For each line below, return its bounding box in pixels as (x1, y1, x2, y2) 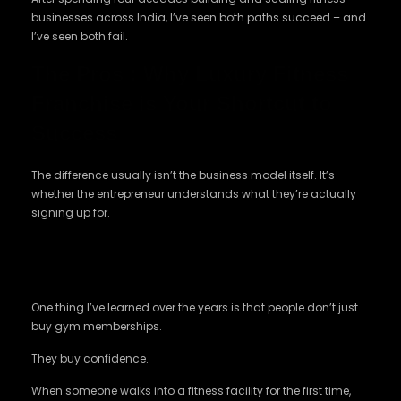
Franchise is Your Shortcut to (31, 91, 332, 115)
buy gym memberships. (31, 319, 162, 334)
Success (31, 121, 117, 145)
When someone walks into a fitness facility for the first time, (31, 383, 351, 398)
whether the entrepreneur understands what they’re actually (31, 186, 356, 201)
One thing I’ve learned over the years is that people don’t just (31, 300, 358, 315)
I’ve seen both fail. (31, 29, 128, 44)
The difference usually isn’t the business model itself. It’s (31, 167, 335, 183)
